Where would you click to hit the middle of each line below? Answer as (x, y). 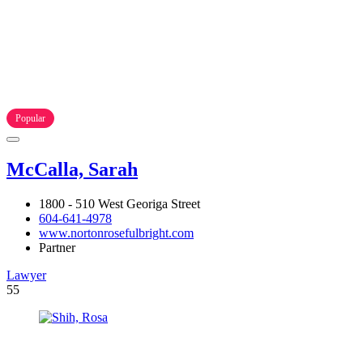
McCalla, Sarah (72, 169)
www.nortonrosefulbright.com (116, 233)
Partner (57, 247)
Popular (30, 118)
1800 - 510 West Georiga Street (120, 203)
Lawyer (26, 275)
